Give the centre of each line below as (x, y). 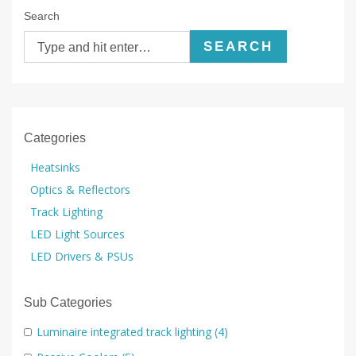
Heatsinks (55, 167)
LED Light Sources (77, 234)
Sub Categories (68, 302)
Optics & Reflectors (80, 189)
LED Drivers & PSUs (82, 256)
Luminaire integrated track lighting (124, 331)
